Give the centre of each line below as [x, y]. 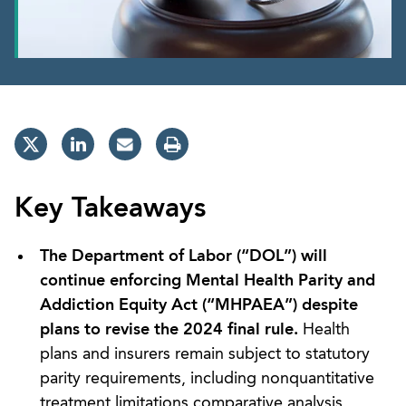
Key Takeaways [110, 209]
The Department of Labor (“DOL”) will [184, 256]
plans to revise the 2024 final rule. [171, 329]
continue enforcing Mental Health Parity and [208, 280]
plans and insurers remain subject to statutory [205, 354]
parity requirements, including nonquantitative [207, 378]
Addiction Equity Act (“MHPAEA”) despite [199, 305]
